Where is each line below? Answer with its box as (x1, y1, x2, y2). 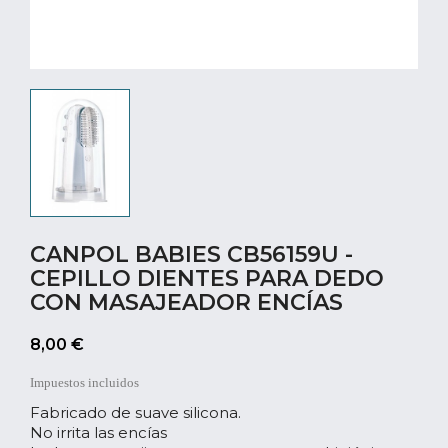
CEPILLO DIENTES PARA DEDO (30, 264, 384, 292)
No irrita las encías (30, 422, 167, 442)
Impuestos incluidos (30, 374, 139, 390)
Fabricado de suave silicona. (30, 402, 241, 422)
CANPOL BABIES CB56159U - (30, 240, 353, 268)
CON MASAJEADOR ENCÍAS (30, 288, 343, 316)
